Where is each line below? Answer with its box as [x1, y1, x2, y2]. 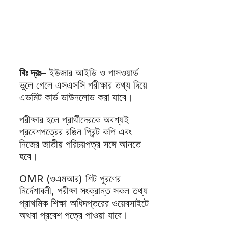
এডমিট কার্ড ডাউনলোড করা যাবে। [19, 91, 133, 104]
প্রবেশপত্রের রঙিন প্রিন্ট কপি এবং [19, 126, 132, 138]
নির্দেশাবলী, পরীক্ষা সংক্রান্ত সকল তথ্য [19, 185, 148, 197]
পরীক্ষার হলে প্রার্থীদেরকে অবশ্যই [19, 113, 129, 126]
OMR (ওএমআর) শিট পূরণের [19, 173, 121, 185]
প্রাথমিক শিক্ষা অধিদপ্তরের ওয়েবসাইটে [19, 197, 149, 210]
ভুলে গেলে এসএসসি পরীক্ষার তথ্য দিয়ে [19, 79, 147, 92]
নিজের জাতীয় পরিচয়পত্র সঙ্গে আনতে [19, 138, 141, 151]
